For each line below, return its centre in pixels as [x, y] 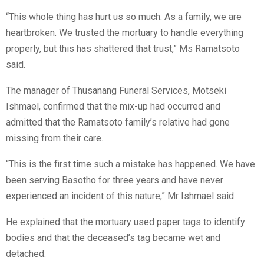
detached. [26, 254]
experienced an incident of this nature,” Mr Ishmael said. [121, 196]
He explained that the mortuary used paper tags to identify [126, 222]
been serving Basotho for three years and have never [115, 180]
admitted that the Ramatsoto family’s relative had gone [118, 123]
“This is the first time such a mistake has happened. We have [131, 164]
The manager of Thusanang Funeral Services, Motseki [116, 91]
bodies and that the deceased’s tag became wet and [113, 238]
